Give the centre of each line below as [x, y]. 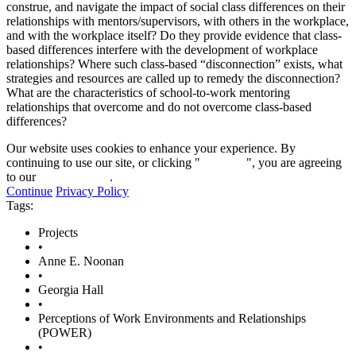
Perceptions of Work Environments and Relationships [172, 318]
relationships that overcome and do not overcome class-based [159, 106]
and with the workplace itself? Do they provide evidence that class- [174, 35]
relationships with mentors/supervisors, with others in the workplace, [178, 21]
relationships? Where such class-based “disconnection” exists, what [174, 64]
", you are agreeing [294, 162]
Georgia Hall [71, 289]
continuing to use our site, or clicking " [103, 162]
